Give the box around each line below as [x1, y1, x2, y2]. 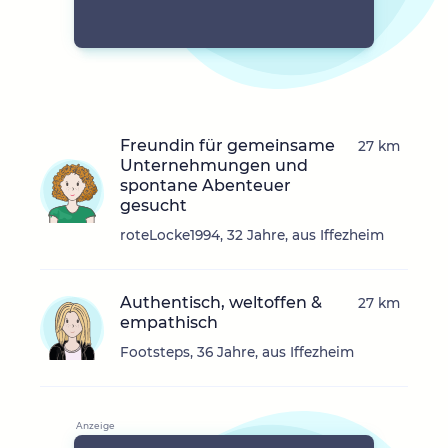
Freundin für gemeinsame [120, 136, 335, 156]
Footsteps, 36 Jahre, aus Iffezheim [120, 344, 354, 361]
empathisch [120, 313, 218, 333]
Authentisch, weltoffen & [120, 293, 322, 313]
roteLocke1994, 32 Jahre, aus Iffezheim [120, 227, 384, 244]
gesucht [120, 196, 187, 216]
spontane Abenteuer [120, 176, 291, 196]
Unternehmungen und [120, 156, 308, 176]
